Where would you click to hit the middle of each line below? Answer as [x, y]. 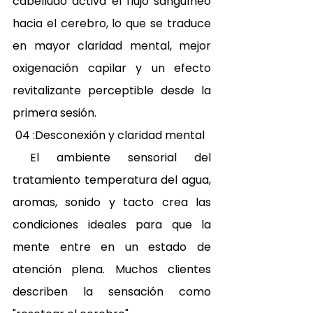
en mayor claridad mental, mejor [112, 46]
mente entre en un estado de [112, 247]
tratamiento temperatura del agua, [112, 180]
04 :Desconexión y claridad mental [110, 136]
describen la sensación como [112, 292]
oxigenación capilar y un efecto [112, 68]
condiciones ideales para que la [112, 225]
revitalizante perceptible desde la [112, 91]
